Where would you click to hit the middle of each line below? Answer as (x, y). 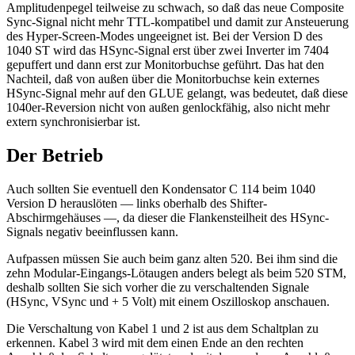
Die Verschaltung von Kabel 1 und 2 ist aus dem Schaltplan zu (162, 328)
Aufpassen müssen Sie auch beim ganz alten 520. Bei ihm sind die (172, 258)
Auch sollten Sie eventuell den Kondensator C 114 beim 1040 (161, 189)
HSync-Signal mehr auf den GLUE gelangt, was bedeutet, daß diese (177, 94)
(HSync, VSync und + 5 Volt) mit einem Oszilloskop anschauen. (168, 301)
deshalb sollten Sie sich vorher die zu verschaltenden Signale (158, 287)
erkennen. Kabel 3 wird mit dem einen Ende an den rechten (155, 342)
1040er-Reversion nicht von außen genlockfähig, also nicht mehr (168, 108)
